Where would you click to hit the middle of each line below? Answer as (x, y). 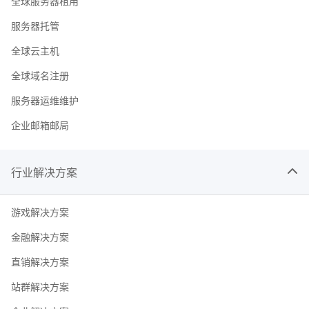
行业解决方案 (44, 172)
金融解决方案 (40, 236)
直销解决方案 (40, 261)
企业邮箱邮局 (40, 124)
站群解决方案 (40, 286)
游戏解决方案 (40, 211)
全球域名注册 (40, 75)
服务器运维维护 (45, 100)
